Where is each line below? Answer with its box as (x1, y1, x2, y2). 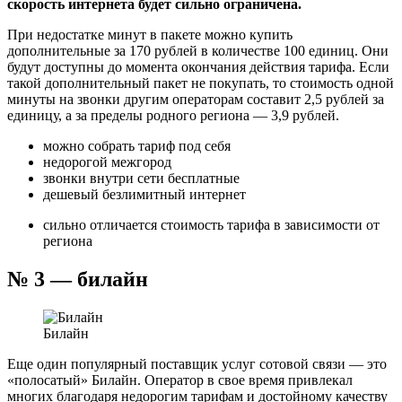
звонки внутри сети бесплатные (43, 170, 240, 186)
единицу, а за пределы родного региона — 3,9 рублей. (7, 107, 339, 123)
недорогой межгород (43, 153, 171, 170)
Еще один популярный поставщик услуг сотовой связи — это (7, 355, 387, 371)
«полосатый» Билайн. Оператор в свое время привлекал (7, 371, 353, 388)
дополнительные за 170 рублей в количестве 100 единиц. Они (7, 42, 389, 58)
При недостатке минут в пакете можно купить (7, 26, 293, 42)
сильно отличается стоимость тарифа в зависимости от (43, 216, 380, 232)
